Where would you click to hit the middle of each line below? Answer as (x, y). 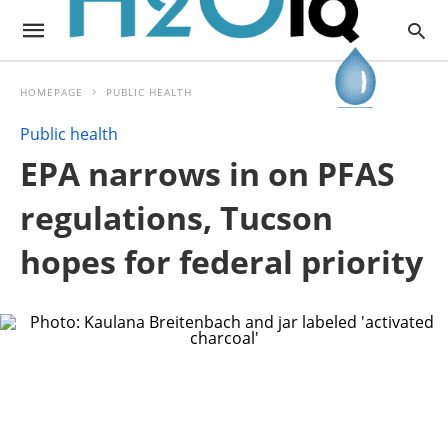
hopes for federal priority (221, 261)
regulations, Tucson (176, 217)
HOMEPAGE (51, 92)
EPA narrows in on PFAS (207, 173)
